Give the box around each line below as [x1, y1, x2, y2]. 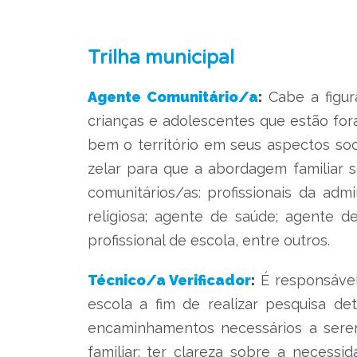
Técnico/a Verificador [87, 271, 252, 288]
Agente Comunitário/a [87, 88, 258, 105]
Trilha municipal [87, 45, 234, 69]
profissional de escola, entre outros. [87, 231, 334, 249]
